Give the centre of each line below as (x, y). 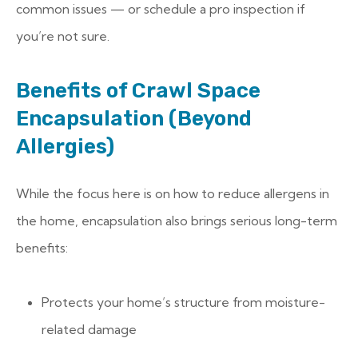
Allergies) (65, 147)
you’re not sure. (63, 36)
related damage (89, 329)
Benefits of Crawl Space (138, 91)
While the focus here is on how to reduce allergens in (173, 193)
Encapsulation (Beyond (134, 119)
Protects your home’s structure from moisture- (183, 302)
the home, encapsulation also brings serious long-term (177, 221)
